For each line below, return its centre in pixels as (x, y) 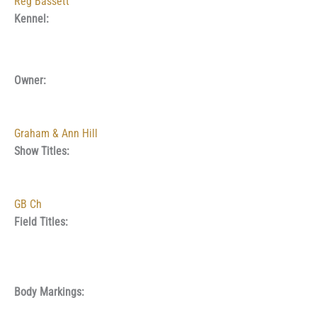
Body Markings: (49, 293)
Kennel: (31, 19)
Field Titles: (41, 222)
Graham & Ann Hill (56, 133)
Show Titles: (42, 151)
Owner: (30, 80)
